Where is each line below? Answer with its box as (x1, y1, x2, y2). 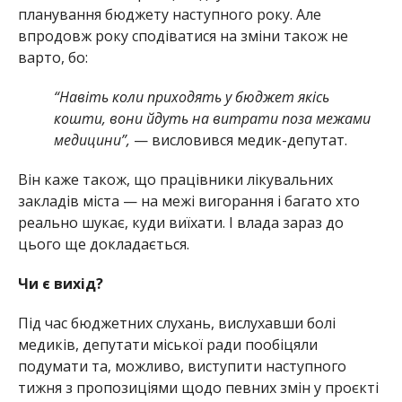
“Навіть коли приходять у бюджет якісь (53, 86, 329, 107)
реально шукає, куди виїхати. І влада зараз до (17, 212, 344, 232)
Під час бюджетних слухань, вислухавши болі (17, 312, 336, 333)
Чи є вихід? (17, 273, 103, 293)
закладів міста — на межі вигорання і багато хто (17, 190, 360, 211)
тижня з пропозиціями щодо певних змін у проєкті (17, 377, 379, 398)
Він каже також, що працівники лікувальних (17, 169, 333, 189)
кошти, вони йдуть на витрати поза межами (53, 108, 371, 128)
